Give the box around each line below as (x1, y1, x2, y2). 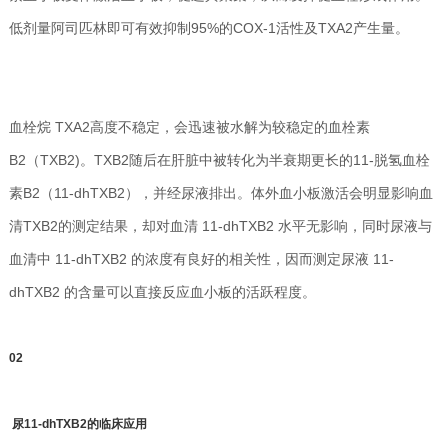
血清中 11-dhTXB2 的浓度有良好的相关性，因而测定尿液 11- (8, 250, 394, 267)
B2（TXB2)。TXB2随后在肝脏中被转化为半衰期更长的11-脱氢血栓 (8, 151, 430, 168)
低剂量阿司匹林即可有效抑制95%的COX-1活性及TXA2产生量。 (8, 19, 409, 36)
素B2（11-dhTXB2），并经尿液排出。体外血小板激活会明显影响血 (8, 184, 433, 201)
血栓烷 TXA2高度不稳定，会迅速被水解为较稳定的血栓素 (8, 118, 370, 135)
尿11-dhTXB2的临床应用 (8, 416, 147, 431)
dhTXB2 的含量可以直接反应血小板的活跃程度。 (8, 283, 316, 300)
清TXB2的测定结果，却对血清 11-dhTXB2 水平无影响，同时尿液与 (8, 217, 432, 234)
